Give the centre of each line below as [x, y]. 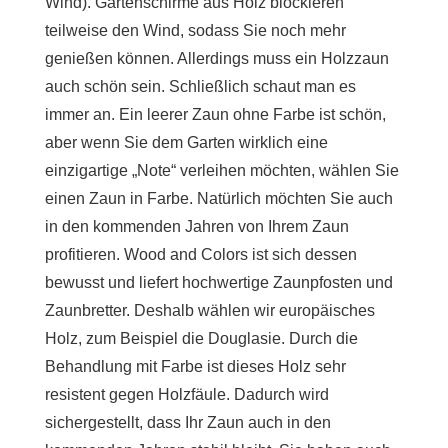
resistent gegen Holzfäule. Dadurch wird [186, 394]
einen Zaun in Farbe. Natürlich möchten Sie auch [218, 198]
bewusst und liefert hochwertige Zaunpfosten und [218, 282]
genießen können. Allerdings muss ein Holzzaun [216, 58]
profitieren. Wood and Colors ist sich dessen [200, 254]
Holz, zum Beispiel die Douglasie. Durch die [201, 338]
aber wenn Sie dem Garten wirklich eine [186, 142]
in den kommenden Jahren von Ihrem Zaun [196, 226]
